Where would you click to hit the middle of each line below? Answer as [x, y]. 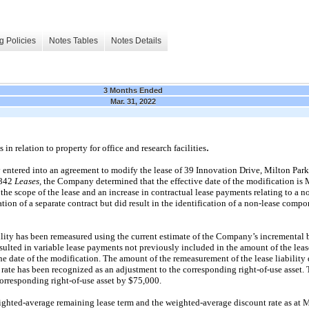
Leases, [29, 181]
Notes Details [136, 41]
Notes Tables [73, 41]
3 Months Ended [133, 90]
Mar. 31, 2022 [133, 101]
